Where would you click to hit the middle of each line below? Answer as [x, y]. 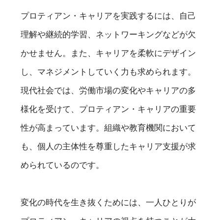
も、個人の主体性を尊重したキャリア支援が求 [109, 146]
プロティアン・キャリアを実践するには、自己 [109, 15]
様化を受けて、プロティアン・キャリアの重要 [109, 109]
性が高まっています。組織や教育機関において [109, 127]
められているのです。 [63, 165]
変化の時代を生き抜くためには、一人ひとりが [109, 202]
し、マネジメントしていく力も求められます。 [109, 71]
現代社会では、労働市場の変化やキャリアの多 [109, 90]
